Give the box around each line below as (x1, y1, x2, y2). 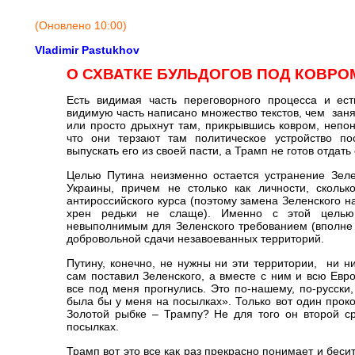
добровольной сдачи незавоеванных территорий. (67, 232, 324, 245)
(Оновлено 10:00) (35, 19, 127, 32)
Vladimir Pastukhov (35, 44, 139, 56)
